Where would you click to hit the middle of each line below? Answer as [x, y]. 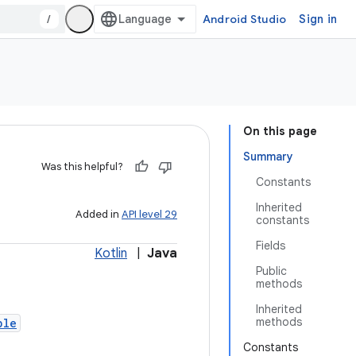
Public [271, 271]
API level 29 [149, 214]
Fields [271, 246]
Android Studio [244, 19]
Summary [268, 157]
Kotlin [111, 253]
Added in [99, 214]
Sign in [318, 19]
